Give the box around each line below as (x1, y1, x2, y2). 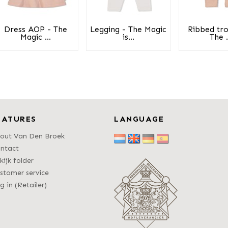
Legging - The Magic (90, 25, 167, 34)
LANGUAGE (114, 115, 164, 124)
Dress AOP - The (4, 25, 68, 34)
